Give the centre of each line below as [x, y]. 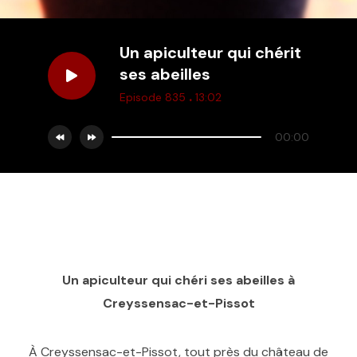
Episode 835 [154, 97]
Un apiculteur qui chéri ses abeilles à [178, 280]
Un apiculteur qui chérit [210, 53]
